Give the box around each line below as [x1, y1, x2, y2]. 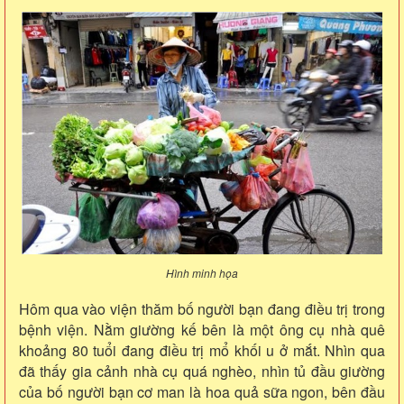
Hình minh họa [166, 264, 238, 280]
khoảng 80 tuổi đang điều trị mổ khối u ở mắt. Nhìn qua [19, 339, 385, 361]
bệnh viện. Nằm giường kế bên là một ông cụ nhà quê [19, 318, 385, 340]
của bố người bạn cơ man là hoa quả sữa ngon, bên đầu [19, 381, 385, 402]
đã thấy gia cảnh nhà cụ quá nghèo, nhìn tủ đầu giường [19, 360, 385, 381]
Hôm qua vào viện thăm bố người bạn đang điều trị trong [19, 298, 385, 319]
